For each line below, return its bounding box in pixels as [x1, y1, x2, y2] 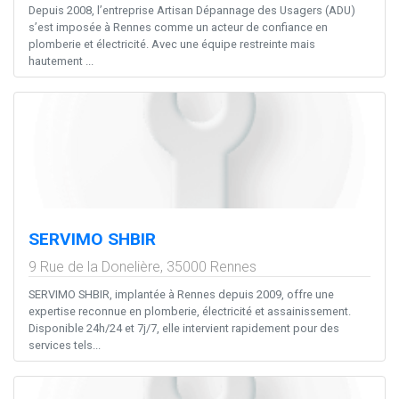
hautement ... [28, 53, 94, 68]
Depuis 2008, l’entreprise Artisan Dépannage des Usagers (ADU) [28, 3, 355, 17]
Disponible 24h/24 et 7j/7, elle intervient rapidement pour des [28, 321, 339, 335]
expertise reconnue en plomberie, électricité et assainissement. [28, 304, 351, 318]
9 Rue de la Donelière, [28, 257, 167, 275]
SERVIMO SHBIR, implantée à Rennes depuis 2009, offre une [28, 287, 334, 301]
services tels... [28, 338, 101, 352]
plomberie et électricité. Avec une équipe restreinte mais [28, 37, 315, 51]
